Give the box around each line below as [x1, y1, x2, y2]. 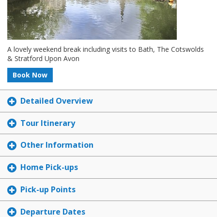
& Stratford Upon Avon [7, 54, 79, 63]
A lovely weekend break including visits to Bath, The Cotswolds [7, 45, 204, 54]
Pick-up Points [20, 184, 76, 195]
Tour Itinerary [20, 117, 75, 128]
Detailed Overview [20, 95, 93, 106]
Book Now [13, 70, 47, 79]
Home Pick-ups [20, 162, 78, 173]
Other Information [20, 139, 93, 151]
